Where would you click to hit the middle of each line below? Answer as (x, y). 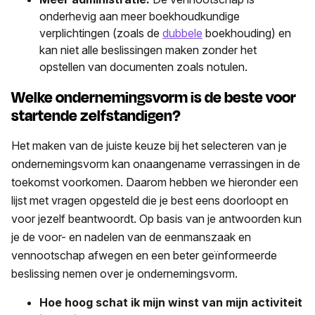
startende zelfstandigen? (96, 116)
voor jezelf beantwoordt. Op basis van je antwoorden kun (156, 219)
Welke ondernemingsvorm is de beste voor (154, 98)
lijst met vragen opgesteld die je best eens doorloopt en (150, 201)
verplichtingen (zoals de (101, 33)
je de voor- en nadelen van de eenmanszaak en (131, 237)
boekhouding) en (247, 33)
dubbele (182, 33)
